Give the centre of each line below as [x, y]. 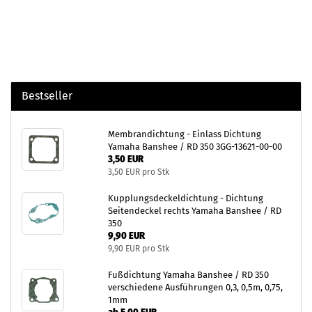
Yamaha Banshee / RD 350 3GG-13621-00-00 [195, 146]
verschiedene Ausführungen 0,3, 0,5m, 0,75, [195, 287]
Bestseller [47, 95]
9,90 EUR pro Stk [138, 248]
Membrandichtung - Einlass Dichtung [184, 134]
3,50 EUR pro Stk [138, 172]
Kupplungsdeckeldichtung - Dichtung [185, 198]
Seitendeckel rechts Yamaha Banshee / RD [194, 210]
